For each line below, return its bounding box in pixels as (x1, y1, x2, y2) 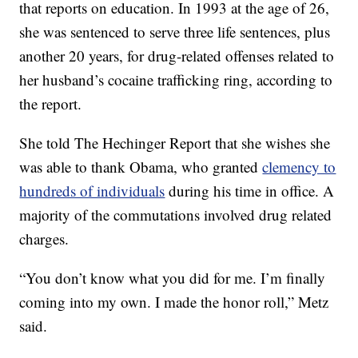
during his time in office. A (165, 181, 335, 201)
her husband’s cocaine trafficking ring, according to (19, 70, 333, 89)
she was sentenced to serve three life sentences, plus (19, 22, 331, 42)
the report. (19, 93, 82, 113)
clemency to (262, 157, 336, 177)
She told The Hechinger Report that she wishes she (19, 133, 331, 153)
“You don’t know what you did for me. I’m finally (19, 268, 326, 288)
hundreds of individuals (19, 181, 165, 201)
